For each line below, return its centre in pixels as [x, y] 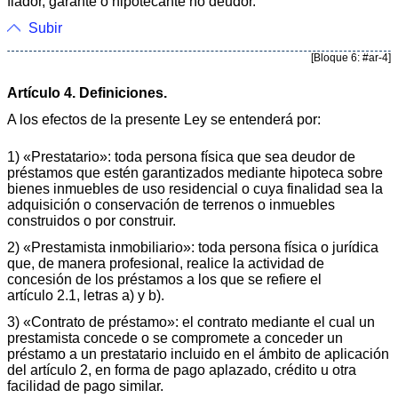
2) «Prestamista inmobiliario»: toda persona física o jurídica [193, 247]
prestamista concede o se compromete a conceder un [175, 338]
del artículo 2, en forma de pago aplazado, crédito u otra [182, 370]
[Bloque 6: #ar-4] [351, 57]
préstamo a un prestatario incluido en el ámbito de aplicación [198, 354]
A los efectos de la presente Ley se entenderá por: [164, 119]
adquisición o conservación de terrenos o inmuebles [171, 204]
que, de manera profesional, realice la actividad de [166, 263]
